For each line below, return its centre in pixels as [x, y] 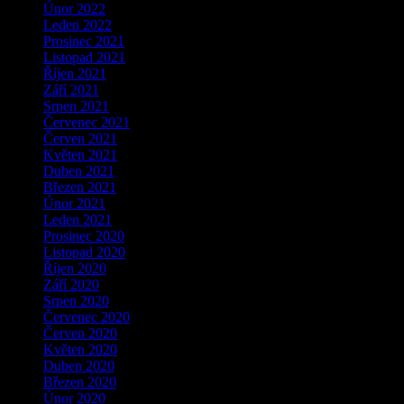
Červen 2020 [80, 334]
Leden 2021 [78, 220]
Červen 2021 [80, 139]
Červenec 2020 [87, 317]
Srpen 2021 [76, 106]
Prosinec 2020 [84, 236]
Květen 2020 [80, 350]
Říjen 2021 [75, 74]
